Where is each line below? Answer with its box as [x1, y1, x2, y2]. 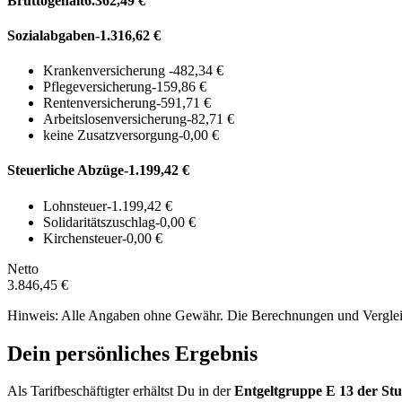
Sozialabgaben [7, 27, 95, 43]
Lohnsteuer [43, 197, 107, 214]
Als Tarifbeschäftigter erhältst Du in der [7, 383, 234, 399]
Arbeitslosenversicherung [43, 111, 187, 127]
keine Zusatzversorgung [43, 127, 179, 144]
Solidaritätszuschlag [43, 214, 155, 230]
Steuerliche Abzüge [7, 162, 124, 179]
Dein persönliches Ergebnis [7, 341, 258, 365]
